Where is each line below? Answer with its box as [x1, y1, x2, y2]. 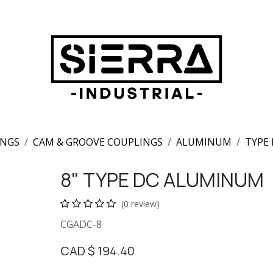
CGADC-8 [60, 218, 102, 231]
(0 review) [121, 198, 160, 210]
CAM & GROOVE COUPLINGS [33, 135, 163, 149]
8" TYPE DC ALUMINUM [60, 166, 264, 193]
